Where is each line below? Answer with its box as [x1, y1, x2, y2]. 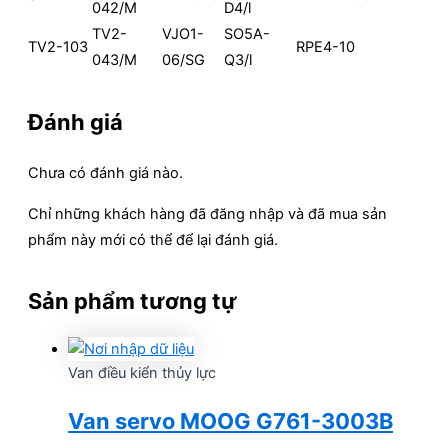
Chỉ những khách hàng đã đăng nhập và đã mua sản [28, 204, 387, 223]
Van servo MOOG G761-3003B [68, 408, 393, 435]
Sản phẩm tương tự [28, 287, 237, 314]
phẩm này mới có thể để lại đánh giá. [28, 230, 278, 249]
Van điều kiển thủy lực [68, 363, 216, 382]
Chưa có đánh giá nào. [28, 163, 183, 182]
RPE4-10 [296, 37, 355, 56]
